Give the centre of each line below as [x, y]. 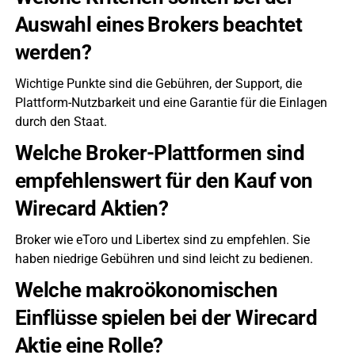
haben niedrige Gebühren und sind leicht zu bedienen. [164, 258]
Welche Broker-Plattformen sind [160, 153]
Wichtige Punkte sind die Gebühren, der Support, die [158, 83]
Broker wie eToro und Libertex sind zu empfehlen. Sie [162, 239]
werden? [53, 52]
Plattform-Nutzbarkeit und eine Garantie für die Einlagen [171, 102]
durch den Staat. [61, 121]
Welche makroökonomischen [146, 290]
